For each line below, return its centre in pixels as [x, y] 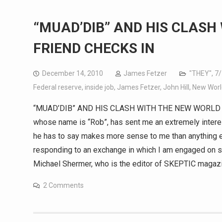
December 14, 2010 [73, 73]
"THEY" [200, 73]
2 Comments [63, 185]
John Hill [176, 87]
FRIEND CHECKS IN [94, 48]
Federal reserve [57, 87]
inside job [99, 87]
